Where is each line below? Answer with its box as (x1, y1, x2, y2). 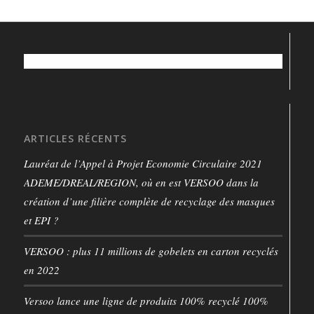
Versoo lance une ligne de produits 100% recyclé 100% (23, 294, 268, 308)
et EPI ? (23, 213, 59, 228)
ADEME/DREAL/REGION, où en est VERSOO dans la (23, 175, 259, 190)
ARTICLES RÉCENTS (23, 132, 127, 146)
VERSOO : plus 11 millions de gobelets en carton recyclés (23, 244, 278, 259)
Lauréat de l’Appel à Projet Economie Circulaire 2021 (23, 156, 262, 171)
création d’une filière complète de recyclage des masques (23, 194, 275, 209)
